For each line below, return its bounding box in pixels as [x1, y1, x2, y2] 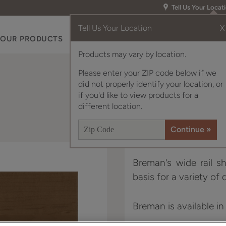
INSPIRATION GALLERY [90, 34, 178, 43]
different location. [78, 101, 142, 111]
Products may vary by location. [78, 49, 186, 59]
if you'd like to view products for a [78, 90, 198, 100]
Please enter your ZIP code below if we [78, 68, 216, 78]
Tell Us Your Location [78, 23, 152, 33]
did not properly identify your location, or [78, 79, 223, 89]
